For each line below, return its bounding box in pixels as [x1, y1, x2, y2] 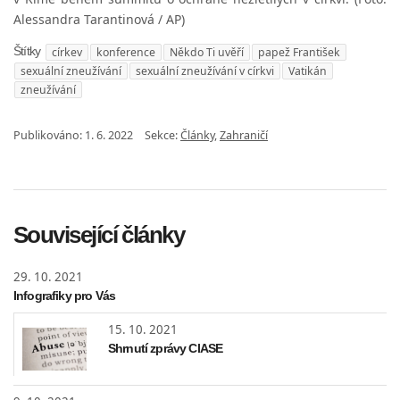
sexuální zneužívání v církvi [136, 62, 274, 79]
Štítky [13, 45, 41, 58]
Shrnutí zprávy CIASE [108, 340, 223, 355]
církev [52, 44, 83, 60]
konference [96, 44, 156, 60]
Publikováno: [13, 127, 85, 143]
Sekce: [145, 127, 180, 143]
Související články [13, 221, 185, 247]
